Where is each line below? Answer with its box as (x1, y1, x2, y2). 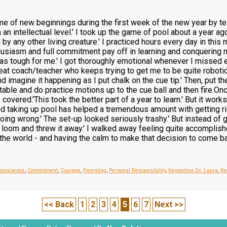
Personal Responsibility (109, 167, 166, 174)
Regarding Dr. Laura (168, 167, 218, 174)
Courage (60, 167, 81, 174)
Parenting (83, 167, 106, 174)
